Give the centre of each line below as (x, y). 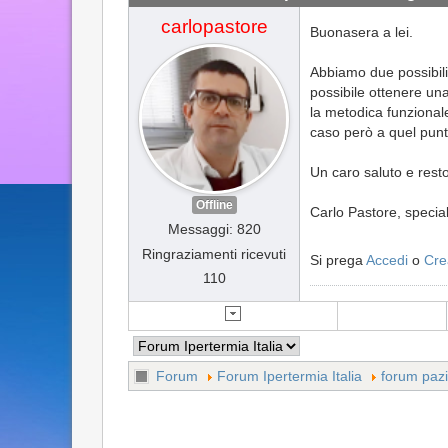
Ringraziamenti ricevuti (214, 253)
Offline (214, 204)
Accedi (387, 259)
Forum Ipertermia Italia (289, 376)
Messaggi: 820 (214, 228)
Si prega (338, 259)
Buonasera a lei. (361, 31)
